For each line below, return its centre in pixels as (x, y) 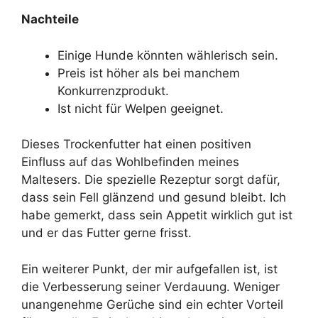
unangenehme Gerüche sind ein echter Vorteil (152, 304)
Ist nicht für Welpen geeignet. (141, 108)
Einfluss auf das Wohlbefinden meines (130, 162)
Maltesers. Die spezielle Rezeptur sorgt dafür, (151, 180)
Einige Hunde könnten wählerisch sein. (168, 55)
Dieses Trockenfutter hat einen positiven (136, 144)
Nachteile (50, 20)
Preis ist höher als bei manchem (149, 73)
